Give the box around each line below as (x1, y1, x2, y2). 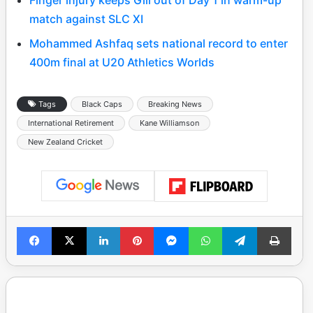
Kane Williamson (140, 117, 199, 128)
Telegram (256, 221, 296, 233)
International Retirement (28, 117, 114, 128)
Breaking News (148, 99, 202, 109)
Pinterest (153, 221, 193, 233)
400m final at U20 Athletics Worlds (29, 54, 214, 69)
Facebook (51, 221, 94, 233)
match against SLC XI (29, 11, 143, 26)
